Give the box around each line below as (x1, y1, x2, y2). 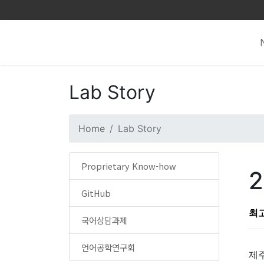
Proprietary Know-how (81, 160, 176, 172)
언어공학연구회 (81, 241, 135, 253)
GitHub (81, 187, 111, 199)
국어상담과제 (81, 214, 127, 226)
